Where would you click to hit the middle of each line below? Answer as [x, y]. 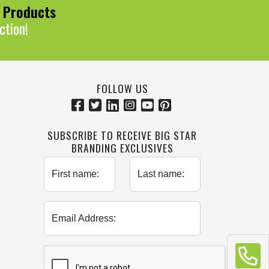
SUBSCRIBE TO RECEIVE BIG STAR [122, 135]
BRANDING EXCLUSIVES [122, 147]
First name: [75, 174]
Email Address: [84, 219]
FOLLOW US [122, 89]
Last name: [161, 174]
